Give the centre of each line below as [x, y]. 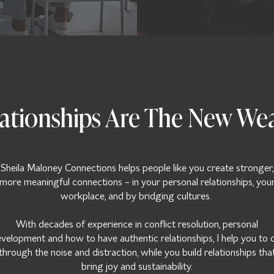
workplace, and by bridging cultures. [137, 196]
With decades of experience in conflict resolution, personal [137, 224]
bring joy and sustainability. [137, 266]
